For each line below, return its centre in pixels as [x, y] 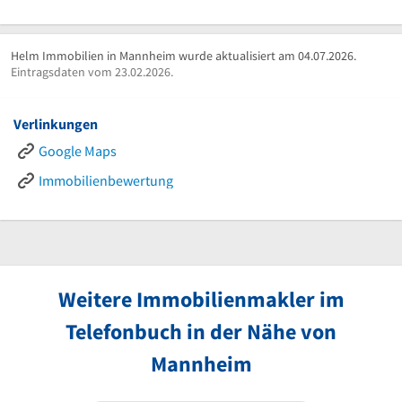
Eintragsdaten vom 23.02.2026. [92, 71]
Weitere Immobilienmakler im [201, 299]
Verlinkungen [56, 123]
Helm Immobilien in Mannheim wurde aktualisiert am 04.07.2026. [184, 55]
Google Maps [78, 150]
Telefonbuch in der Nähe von [201, 331]
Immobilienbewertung [106, 180]
